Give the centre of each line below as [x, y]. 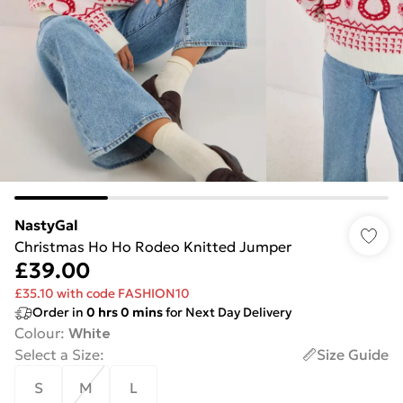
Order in [59, 312]
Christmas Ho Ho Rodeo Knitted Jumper [153, 246]
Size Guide [353, 354]
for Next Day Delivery [227, 312]
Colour [37, 333]
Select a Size [57, 354]
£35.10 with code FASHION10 [102, 293]
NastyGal [46, 225]
